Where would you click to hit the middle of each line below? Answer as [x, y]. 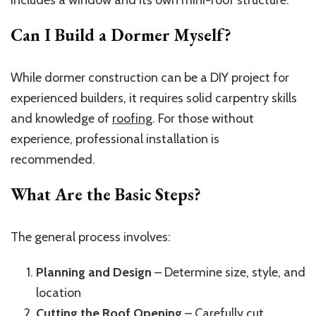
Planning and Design [94, 272]
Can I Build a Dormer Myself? [121, 35]
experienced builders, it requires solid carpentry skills [154, 98]
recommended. [53, 159]
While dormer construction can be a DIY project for [150, 77]
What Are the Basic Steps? [106, 194]
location [59, 292]
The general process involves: [91, 237]
